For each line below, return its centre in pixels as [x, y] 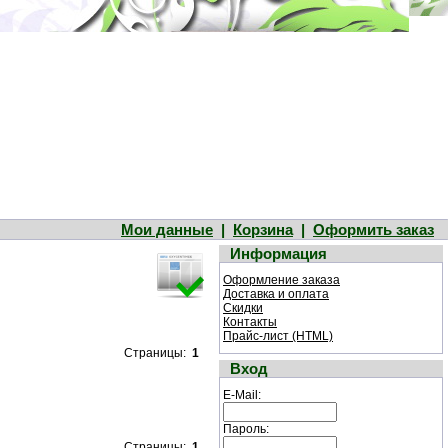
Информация [278, 253]
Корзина [263, 229]
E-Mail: [242, 395]
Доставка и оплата [276, 294]
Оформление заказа [281, 280]
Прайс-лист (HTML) [278, 336]
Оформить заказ [373, 229]
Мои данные [167, 229]
